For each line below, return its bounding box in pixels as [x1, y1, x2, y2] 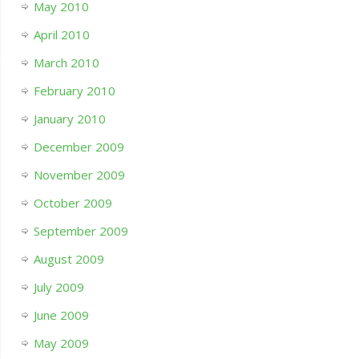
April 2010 [33, 26, 90, 43]
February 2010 [33, 83, 115, 99]
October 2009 [33, 195, 112, 212]
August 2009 [33, 251, 104, 268]
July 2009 [33, 279, 84, 296]
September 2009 [33, 223, 128, 240]
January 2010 [33, 111, 106, 127]
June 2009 [33, 307, 89, 324]
